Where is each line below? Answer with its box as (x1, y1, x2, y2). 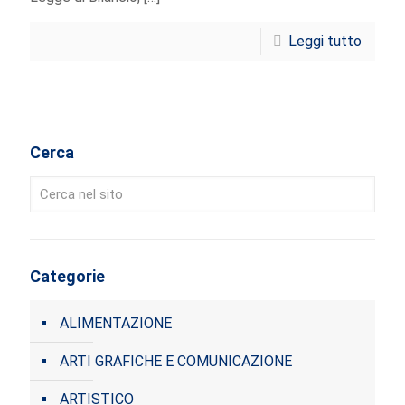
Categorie (30, 267, 105, 287)
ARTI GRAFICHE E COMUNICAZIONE (60, 353, 292, 371)
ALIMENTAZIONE (60, 315, 172, 333)
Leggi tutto (288, 33, 362, 51)
